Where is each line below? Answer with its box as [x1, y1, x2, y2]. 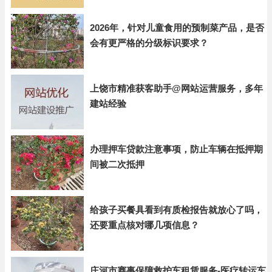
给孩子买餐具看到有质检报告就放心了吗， [90, 205, 263, 215]
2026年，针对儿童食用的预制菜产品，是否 [90, 22, 264, 33]
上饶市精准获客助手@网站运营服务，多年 [90, 83, 263, 93]
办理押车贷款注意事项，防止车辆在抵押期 [90, 144, 263, 154]
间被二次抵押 [90, 159, 144, 169]
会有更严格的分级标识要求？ [90, 38, 208, 48]
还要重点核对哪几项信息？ [90, 220, 199, 230]
